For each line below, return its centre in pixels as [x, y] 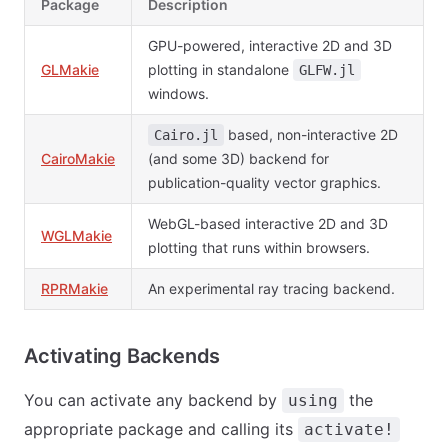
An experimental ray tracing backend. [271, 288]
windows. [178, 93]
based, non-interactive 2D [311, 134]
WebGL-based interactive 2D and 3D [268, 223]
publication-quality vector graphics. [264, 182]
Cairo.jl [186, 135]
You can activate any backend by [153, 400]
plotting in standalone [220, 69]
